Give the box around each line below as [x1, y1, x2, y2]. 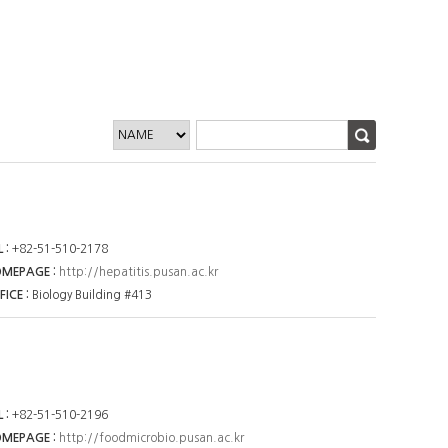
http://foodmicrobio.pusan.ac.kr [59, 431, 245, 444]
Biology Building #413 [32, 289, 153, 302]
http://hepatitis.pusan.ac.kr [59, 266, 219, 279]
